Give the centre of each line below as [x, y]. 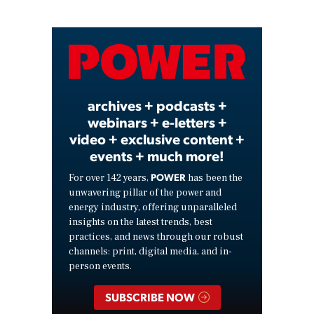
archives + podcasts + [157, 105]
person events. [100, 266]
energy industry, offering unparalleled [153, 207]
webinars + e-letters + [157, 122]
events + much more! [157, 155]
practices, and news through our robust [156, 237]
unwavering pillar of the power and [145, 192]
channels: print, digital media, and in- [150, 251]
